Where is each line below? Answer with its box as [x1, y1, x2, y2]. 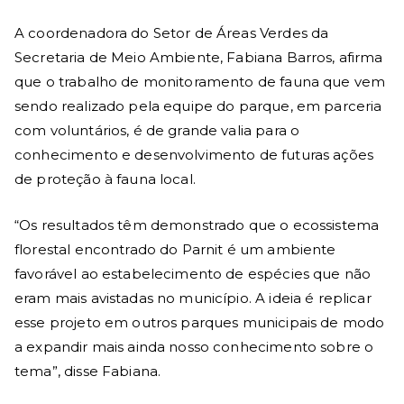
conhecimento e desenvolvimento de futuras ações [14, 146, 374, 164]
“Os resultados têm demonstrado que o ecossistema [14, 216, 380, 234]
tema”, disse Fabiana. [14, 363, 161, 381]
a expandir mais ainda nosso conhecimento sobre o [14, 338, 374, 356]
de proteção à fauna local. [14, 170, 196, 188]
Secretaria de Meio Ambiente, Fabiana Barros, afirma [14, 49, 383, 67]
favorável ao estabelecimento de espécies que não [14, 265, 372, 283]
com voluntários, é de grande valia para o [14, 122, 300, 140]
